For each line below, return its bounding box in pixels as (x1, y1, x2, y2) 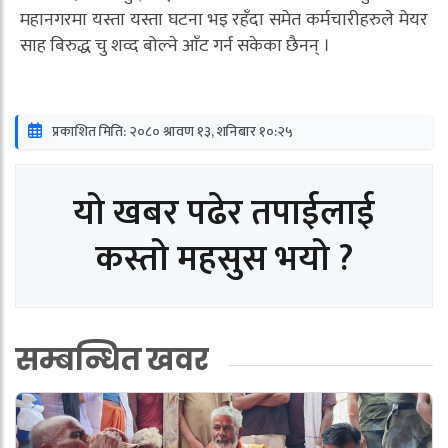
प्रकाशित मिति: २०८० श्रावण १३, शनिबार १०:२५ (52, 120, 293, 144)
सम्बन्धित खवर (15, 340, 208, 381)
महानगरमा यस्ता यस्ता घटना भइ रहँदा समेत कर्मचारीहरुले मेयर (20, 5, 428, 36)
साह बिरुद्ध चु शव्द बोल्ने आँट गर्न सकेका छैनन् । (20, 31, 330, 62)
